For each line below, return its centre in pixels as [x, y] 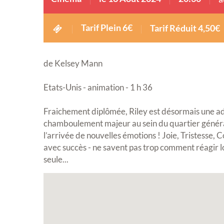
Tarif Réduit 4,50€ [185, 28]
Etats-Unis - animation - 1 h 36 [98, 87]
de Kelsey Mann [73, 63]
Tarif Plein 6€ [106, 28]
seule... [56, 159]
